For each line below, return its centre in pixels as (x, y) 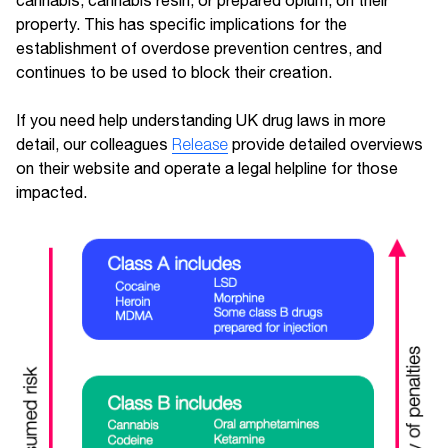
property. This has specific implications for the (181, 24)
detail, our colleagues (94, 144)
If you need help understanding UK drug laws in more (201, 120)
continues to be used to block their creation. (174, 72)
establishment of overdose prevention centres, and (199, 48)
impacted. (51, 192)
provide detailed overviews (325, 144)
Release (200, 144)
